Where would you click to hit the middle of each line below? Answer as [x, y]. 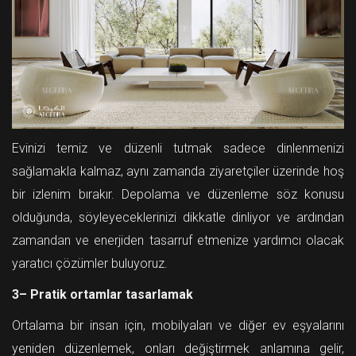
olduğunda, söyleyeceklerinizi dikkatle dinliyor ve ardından [178, 217]
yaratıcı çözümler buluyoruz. [90, 263]
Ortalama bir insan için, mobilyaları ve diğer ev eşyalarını [178, 325]
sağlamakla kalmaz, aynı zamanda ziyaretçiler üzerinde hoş [178, 171]
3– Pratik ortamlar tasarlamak [103, 294]
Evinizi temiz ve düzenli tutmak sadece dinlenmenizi [178, 148]
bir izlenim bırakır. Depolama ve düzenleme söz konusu [178, 194]
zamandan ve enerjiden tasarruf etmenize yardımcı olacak [178, 240]
